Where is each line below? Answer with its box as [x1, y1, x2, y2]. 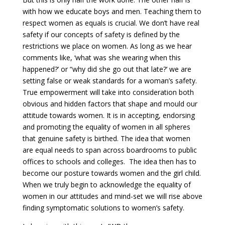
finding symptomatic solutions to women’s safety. [22, 203, 184, 213]
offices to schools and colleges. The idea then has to [22, 157, 196, 167]
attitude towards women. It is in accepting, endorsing [22, 110, 195, 121]
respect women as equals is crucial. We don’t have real [22, 18, 199, 28]
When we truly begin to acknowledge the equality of [22, 180, 191, 190]
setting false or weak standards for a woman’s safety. [22, 76, 197, 86]
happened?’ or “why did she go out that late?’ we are [22, 64, 191, 74]
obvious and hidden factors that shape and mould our [22, 99, 197, 109]
